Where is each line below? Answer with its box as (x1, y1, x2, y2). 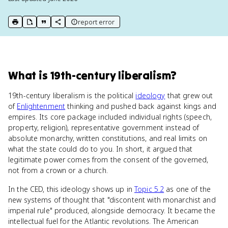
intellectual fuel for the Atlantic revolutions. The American (8, 216, 198, 226)
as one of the (164, 184, 211, 194)
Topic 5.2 (134, 184, 164, 194)
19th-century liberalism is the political (8, 91, 136, 100)
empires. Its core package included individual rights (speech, (8, 112, 212, 122)
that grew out (165, 91, 213, 100)
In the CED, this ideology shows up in (8, 184, 134, 194)
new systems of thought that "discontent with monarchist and (8, 195, 216, 205)
